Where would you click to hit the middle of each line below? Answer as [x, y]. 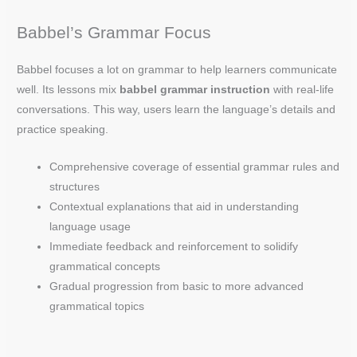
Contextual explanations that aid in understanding [175, 206]
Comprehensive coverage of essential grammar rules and [195, 167]
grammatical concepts [105, 266]
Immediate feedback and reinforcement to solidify [174, 246]
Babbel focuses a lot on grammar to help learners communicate [177, 70]
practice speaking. [63, 130]
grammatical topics [97, 306]
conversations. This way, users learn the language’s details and [177, 110]
